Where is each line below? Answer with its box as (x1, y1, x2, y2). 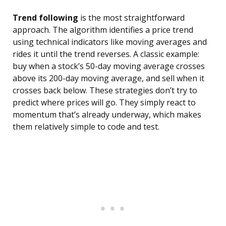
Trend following (13, 12, 78, 24)
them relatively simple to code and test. (13, 121, 159, 133)
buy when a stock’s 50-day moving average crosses (13, 61, 205, 72)
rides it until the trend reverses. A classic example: (13, 48, 199, 60)
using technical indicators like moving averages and (13, 36, 207, 48)
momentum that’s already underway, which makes (13, 109, 201, 121)
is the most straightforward (78, 12, 185, 24)
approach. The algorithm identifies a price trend (13, 24, 193, 36)
